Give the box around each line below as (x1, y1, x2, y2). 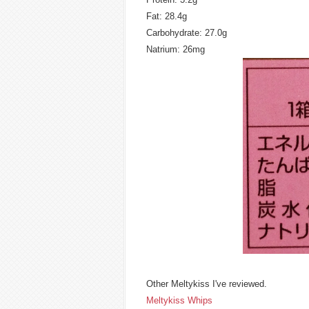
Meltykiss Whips (146, 295, 212, 306)
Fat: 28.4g (146, 11, 187, 21)
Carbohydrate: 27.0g (146, 28, 227, 38)
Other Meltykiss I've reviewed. (146, 279, 267, 289)
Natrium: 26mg (146, 44, 205, 54)
